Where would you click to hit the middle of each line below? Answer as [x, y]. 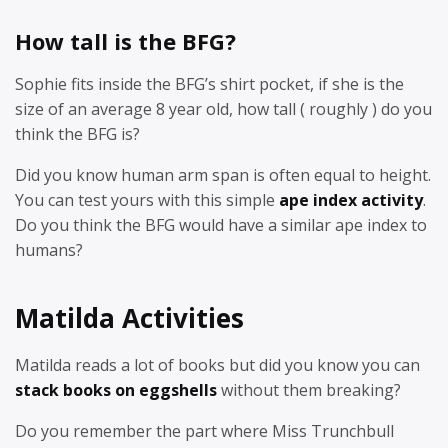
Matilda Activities [129, 317]
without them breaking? [309, 390]
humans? [49, 249]
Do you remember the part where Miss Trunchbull [204, 431]
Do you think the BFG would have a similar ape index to [221, 224]
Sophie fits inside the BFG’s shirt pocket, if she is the [209, 83]
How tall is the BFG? [125, 41]
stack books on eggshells [116, 390]
